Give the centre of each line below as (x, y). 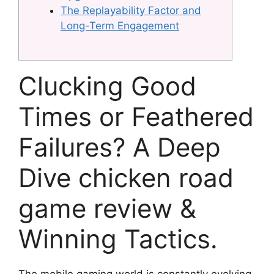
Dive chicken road (126, 177)
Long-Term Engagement (120, 26)
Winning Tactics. (118, 239)
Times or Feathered (136, 116)
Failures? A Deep (120, 147)
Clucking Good (107, 86)
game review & (107, 208)
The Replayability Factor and (131, 11)
